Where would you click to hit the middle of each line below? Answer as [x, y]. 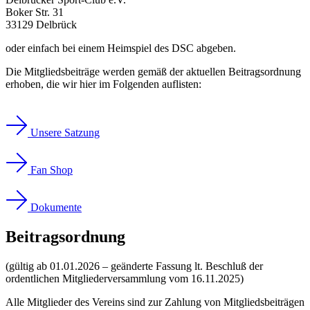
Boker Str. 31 [35, 12]
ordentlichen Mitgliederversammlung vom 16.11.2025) [125, 278]
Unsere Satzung [65, 132]
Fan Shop [52, 170]
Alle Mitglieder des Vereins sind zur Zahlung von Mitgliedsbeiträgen [155, 302]
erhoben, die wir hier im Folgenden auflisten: [103, 84]
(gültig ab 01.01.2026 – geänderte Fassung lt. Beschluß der [134, 266]
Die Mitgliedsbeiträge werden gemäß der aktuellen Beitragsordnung [153, 71]
